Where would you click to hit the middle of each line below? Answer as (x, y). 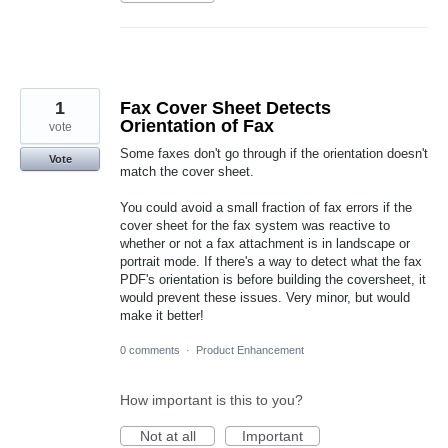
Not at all (167, 436)
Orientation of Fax (197, 125)
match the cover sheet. (187, 171)
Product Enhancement (250, 350)
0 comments (150, 350)
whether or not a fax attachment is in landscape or (265, 244)
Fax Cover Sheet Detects (225, 107)
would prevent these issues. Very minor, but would (265, 298)
